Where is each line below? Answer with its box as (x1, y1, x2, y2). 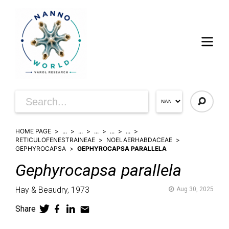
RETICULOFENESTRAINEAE (15, 136, 95, 144)
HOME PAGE (15, 127, 51, 135)
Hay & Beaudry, (15, 185, 69, 195)
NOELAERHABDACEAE (106, 136, 172, 144)
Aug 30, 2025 (176, 186, 214, 193)
